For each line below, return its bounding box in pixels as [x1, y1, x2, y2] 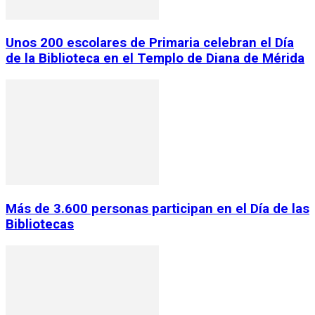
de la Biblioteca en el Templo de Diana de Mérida [6, 51, 304, 67]
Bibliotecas [6, 216, 74, 232]
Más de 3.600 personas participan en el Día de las [6, 200, 309, 217]
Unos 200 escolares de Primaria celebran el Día [6, 35, 294, 51]
